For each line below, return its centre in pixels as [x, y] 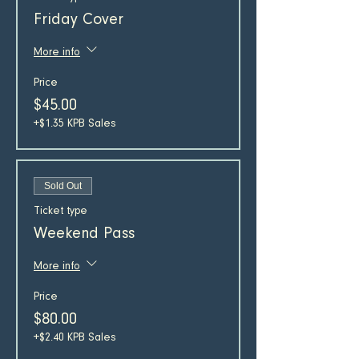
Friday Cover [79, 20]
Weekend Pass [84, 234]
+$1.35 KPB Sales [75, 125]
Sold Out [63, 186]
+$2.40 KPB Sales [75, 339]
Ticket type [61, 212]
